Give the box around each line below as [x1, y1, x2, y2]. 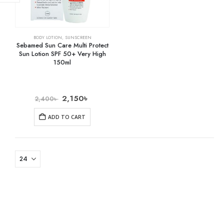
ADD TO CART [48, 113, 85, 120]
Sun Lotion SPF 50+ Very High [18, 49, 106, 59]
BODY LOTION [33, 34, 62, 41]
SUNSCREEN [64, 34, 91, 41]
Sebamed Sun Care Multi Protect [16, 40, 108, 50]
